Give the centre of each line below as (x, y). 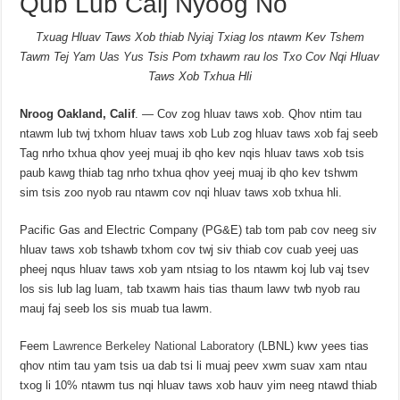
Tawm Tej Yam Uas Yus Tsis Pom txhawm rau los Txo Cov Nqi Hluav (200, 57)
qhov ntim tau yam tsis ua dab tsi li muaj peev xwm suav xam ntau (194, 366)
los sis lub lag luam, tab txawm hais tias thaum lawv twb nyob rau (190, 289)
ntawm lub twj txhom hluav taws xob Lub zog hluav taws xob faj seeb (199, 134)
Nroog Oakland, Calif (78, 114)
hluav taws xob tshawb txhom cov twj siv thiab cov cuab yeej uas (190, 250)
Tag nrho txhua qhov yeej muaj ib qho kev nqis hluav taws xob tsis (192, 154)
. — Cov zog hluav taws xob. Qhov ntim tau (249, 114)
